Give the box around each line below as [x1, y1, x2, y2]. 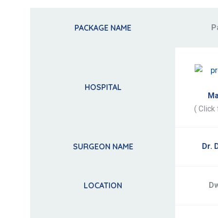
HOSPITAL [84, 82, 122, 92]
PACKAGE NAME [74, 23, 131, 33]
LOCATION [84, 181, 122, 191]
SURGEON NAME [73, 142, 133, 152]
